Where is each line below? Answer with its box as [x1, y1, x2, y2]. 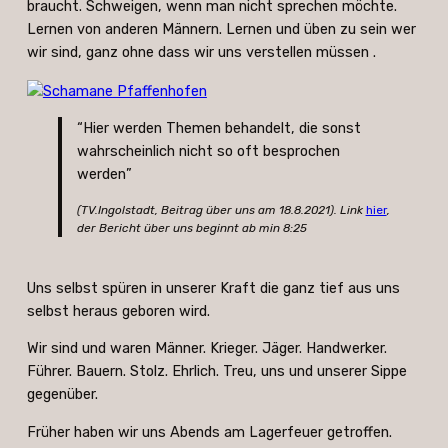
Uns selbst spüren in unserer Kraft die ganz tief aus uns [26, 278, 400, 297]
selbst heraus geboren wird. [26, 301, 210, 320]
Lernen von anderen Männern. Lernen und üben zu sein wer [26, 20, 416, 39]
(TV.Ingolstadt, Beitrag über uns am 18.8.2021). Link [76, 202, 366, 217]
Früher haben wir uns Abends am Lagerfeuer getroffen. [26, 422, 392, 441]
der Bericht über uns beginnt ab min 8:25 [76, 220, 307, 235]
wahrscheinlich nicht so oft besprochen [76, 142, 340, 161]
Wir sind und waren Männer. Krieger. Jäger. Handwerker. [26, 339, 387, 358]
